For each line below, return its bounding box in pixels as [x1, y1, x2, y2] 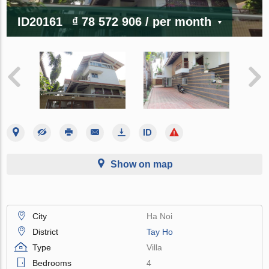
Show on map [110, 159, 173, 169]
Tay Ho [147, 226, 174, 237]
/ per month [145, 14, 212, 28]
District [32, 226, 59, 237]
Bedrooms [32, 258, 72, 268]
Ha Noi [147, 211, 173, 221]
